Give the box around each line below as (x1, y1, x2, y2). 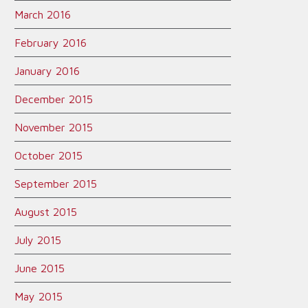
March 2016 (14, 8, 71, 21)
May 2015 (14, 290, 63, 302)
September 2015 (14, 177, 97, 190)
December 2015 (14, 93, 93, 105)
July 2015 (14, 234, 61, 246)
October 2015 (14, 149, 82, 162)
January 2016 (14, 65, 80, 77)
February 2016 (14, 36, 87, 49)
